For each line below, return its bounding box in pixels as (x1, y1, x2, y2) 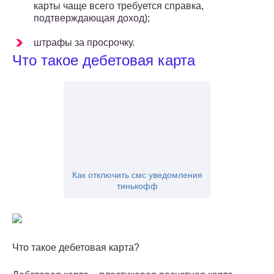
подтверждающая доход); (34, 13, 150, 24)
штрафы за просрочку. (34, 37, 135, 48)
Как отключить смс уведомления (72, 170, 202, 180)
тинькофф (116, 181, 158, 191)
